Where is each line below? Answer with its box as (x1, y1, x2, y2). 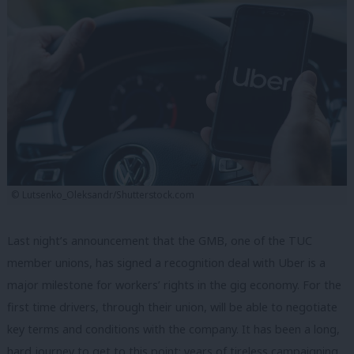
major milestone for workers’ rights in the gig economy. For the (7, 277, 341, 292)
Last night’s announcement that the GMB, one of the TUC (7, 232, 312, 248)
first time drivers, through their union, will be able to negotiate (7, 299, 337, 314)
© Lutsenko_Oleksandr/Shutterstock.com (10, 187, 194, 201)
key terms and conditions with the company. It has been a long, (7, 321, 340, 337)
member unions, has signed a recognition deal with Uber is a (7, 254, 326, 270)
